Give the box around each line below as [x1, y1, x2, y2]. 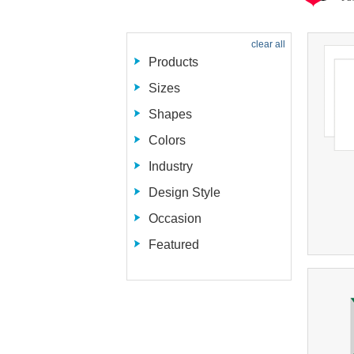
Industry [149, 160, 193, 173]
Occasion [149, 212, 201, 225]
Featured [149, 238, 199, 251]
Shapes [149, 107, 192, 121]
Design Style [149, 186, 220, 199]
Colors [149, 134, 186, 147]
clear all [251, 39, 285, 50]
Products [149, 55, 198, 69]
